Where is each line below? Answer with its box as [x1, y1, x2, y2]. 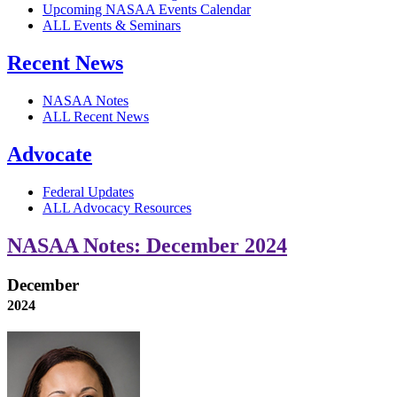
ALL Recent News [43, 109, 149, 125]
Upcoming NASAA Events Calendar [43, 2, 251, 18]
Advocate [7, 143, 92, 167]
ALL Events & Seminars [43, 18, 181, 34]
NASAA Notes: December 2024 [7, 233, 287, 257]
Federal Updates [43, 184, 134, 200]
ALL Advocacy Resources [43, 200, 191, 216]
